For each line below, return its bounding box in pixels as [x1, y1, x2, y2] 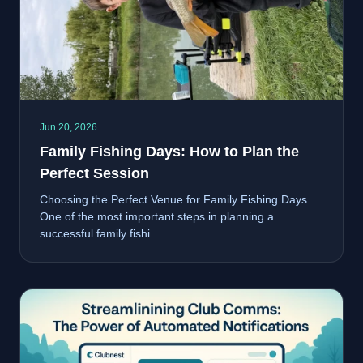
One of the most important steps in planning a [40, 209, 274, 223]
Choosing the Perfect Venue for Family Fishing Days [40, 192, 307, 206]
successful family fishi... [40, 226, 160, 240]
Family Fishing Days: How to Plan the [40, 143, 299, 160]
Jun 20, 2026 [40, 121, 97, 133]
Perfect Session [40, 164, 149, 181]
